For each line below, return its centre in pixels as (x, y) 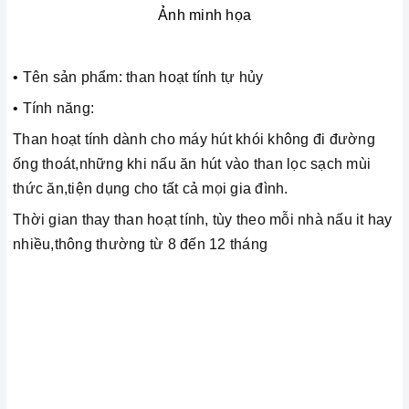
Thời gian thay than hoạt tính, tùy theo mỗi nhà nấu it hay (203, 220)
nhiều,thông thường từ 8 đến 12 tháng (142, 244)
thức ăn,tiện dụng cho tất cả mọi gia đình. (151, 189)
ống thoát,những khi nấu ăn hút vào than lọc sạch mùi (192, 164)
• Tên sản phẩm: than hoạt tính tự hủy (138, 77)
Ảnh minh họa (204, 15)
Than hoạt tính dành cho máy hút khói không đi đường (194, 139)
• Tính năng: (56, 108)
